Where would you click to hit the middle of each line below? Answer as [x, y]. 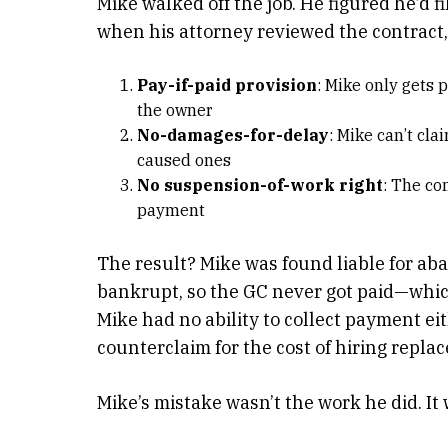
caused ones [184, 160]
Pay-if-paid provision [227, 85]
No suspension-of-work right [260, 185]
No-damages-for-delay [233, 135]
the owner [175, 110]
